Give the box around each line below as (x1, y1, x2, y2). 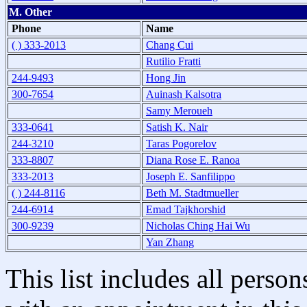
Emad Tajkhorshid (146, 203, 225, 215)
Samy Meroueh (146, 104, 212, 116)
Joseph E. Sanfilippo (146, 170, 235, 182)
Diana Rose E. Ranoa (146, 153, 240, 166)
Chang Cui (146, 38, 193, 51)
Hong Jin (146, 71, 186, 84)
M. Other (9, 5, 52, 18)
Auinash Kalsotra (146, 88, 221, 100)
